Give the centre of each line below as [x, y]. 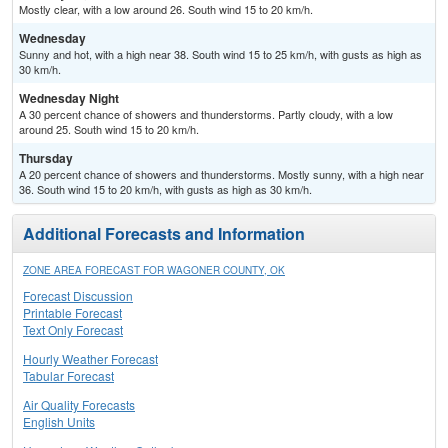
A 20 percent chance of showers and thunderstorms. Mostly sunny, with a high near [221, 174]
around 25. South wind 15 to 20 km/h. [109, 129]
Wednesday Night [69, 98]
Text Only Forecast [73, 330]
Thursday [46, 158]
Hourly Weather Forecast [90, 359]
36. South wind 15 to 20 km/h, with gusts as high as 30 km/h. [165, 189]
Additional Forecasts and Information [164, 234]
